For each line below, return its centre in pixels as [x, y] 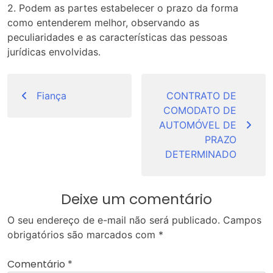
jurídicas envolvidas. [54, 52]
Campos [242, 220]
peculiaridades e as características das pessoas [117, 37]
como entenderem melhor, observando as [103, 23]
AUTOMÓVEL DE [198, 125]
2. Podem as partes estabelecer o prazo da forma [123, 8]
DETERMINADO [201, 154]
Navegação [51, 82]
